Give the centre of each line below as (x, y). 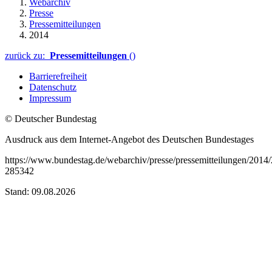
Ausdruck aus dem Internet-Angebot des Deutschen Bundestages (129, 139)
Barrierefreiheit (58, 76)
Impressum (50, 98)
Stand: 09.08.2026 (40, 191)
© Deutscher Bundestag (51, 118)
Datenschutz (53, 87)
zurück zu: (27, 55)
